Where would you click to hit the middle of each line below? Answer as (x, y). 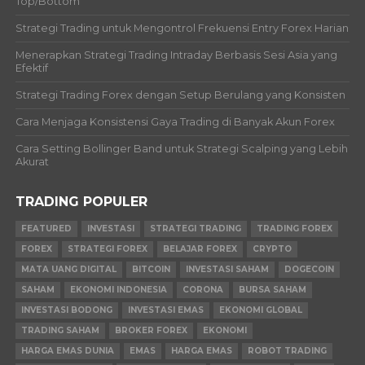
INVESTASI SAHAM (227, 270)
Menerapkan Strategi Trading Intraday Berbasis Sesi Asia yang (176, 55)
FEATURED (46, 229)
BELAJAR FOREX (200, 249)
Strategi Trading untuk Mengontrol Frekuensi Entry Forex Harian (182, 29)
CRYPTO (272, 249)
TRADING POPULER (81, 202)
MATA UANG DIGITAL (68, 270)
